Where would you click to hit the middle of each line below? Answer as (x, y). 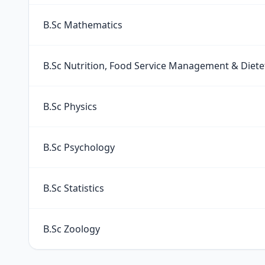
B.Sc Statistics (74, 188)
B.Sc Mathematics (83, 25)
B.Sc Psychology (79, 147)
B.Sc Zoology (72, 229)
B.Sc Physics (70, 106)
